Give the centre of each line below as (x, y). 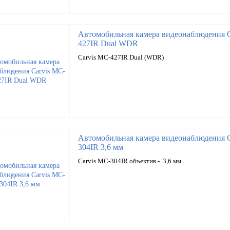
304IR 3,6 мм (100, 147)
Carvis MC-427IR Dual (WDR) (121, 57)
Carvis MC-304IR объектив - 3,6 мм (129, 161)
